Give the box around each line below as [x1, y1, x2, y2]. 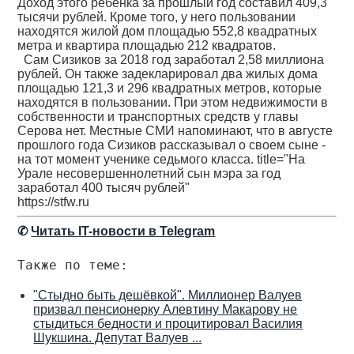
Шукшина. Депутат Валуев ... [33, 331, 202, 345]
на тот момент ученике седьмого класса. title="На [17, 153, 306, 166]
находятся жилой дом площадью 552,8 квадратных [17, 24, 318, 38]
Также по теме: [17, 258, 129, 273]
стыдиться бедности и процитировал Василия [33, 317, 303, 330]
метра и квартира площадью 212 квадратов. [17, 39, 283, 52]
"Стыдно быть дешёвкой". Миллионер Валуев [33, 288, 303, 302]
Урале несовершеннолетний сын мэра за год [17, 167, 281, 180]
